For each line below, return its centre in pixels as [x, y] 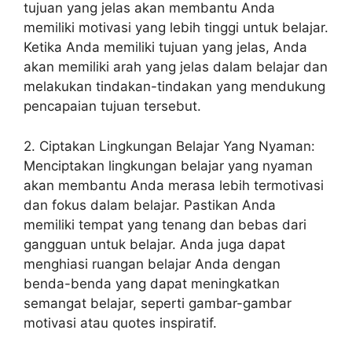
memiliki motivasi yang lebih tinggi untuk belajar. [176, 27]
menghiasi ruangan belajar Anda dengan [152, 264]
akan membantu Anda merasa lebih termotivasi [174, 185]
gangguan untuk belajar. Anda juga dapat [154, 244]
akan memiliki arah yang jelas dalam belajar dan [176, 67]
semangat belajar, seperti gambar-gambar [158, 303]
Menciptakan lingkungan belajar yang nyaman [168, 165]
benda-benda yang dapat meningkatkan [152, 283]
